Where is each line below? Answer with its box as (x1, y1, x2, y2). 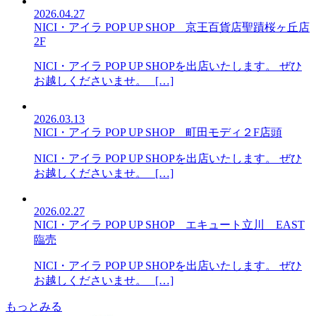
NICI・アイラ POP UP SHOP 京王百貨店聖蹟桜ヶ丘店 (34, 20, 310, 33)
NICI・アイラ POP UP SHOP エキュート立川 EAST (34, 218, 305, 231)
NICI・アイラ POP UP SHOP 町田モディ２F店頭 (34, 126, 282, 138)
